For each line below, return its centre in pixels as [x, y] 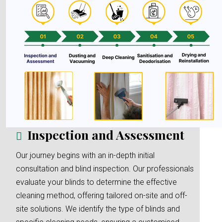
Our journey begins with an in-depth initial [85, 155]
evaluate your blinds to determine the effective [96, 182]
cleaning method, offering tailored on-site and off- [102, 195]
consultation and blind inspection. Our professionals [105, 169]
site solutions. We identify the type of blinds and [98, 209]
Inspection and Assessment [106, 135]
